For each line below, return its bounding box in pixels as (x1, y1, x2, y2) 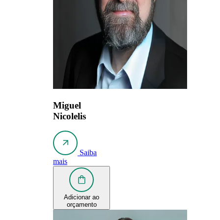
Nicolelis (53, 110, 86, 121)
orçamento (66, 201, 97, 209)
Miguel (53, 100, 81, 110)
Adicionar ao (64, 193, 99, 201)
